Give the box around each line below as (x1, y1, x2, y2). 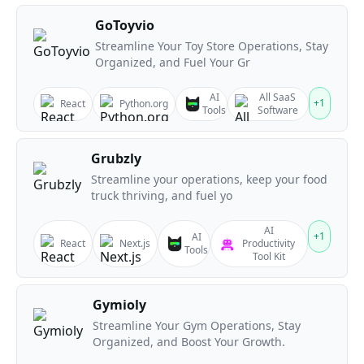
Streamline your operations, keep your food (91, 171, 327, 187)
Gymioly (93, 296, 146, 314)
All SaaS (259, 90, 297, 104)
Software (257, 103, 298, 117)
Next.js (119, 236, 150, 250)
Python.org (119, 97, 168, 110)
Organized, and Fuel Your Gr (95, 54, 250, 70)
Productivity (242, 236, 296, 250)
